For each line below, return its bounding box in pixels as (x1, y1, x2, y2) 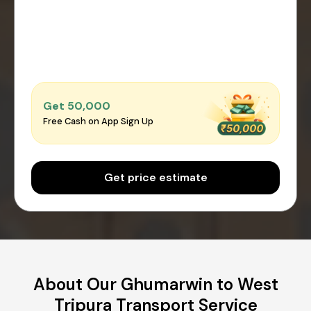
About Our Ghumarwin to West (33, 273, 278, 295)
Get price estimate (103, 169, 208, 185)
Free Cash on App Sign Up (43, 115, 153, 128)
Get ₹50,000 (43, 99, 110, 114)
